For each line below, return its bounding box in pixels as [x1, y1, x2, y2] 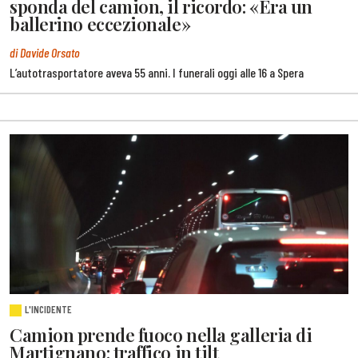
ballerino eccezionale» [10, 11, 191, 36]
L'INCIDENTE [25, 303, 73, 316]
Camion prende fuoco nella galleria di [10, 323, 312, 348]
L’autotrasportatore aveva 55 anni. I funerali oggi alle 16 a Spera [10, 64, 304, 80]
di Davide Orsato [10, 44, 80, 60]
